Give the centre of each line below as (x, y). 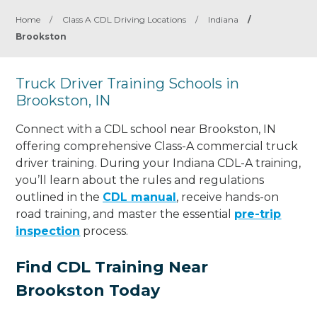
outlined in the (59, 197)
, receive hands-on (228, 197)
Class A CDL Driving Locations (125, 19)
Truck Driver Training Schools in (128, 83)
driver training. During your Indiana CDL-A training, (158, 163)
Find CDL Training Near (112, 267)
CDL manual (140, 197)
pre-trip (258, 214)
